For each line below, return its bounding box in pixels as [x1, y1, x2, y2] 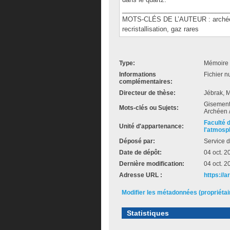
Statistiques [127, 209, 169, 217]
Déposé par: [119, 138, 155, 145]
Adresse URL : [119, 171, 162, 179]
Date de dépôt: [119, 149, 162, 156]
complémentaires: [119, 78, 172, 85]
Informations [119, 71, 156, 78]
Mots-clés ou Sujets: [119, 104, 179, 111]
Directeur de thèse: [119, 89, 176, 97]
